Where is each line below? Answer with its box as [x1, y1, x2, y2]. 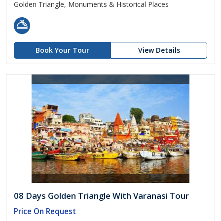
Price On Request [14, 206, 76, 217]
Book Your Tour [35, 45, 89, 55]
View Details [138, 45, 180, 55]
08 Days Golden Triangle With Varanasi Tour [14, 190, 189, 201]
